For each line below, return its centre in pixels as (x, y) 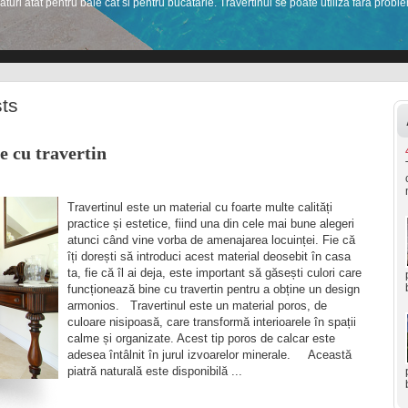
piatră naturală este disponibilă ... (155, 372)
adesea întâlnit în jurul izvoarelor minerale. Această (209, 355)
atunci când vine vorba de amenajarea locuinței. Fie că (211, 240)
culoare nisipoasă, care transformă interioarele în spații (212, 322)
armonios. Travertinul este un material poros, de (197, 306)
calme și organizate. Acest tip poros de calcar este (201, 339)
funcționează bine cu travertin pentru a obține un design (214, 290)
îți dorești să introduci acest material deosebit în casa (209, 257)
